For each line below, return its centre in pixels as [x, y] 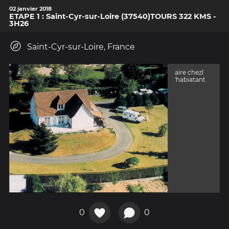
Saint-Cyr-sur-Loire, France [81, 47]
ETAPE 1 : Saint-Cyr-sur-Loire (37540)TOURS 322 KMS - [113, 17]
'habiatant [190, 79]
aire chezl [189, 72]
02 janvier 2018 [30, 9]
